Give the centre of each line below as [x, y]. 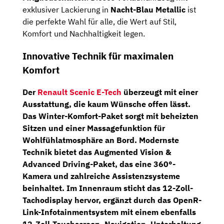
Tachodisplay [47, 200]
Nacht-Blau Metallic [148, 9]
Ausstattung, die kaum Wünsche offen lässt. [106, 104]
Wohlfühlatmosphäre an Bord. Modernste [101, 140]
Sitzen [34, 128]
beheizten [179, 116]
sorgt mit [142, 116]
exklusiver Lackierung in [66, 9]
